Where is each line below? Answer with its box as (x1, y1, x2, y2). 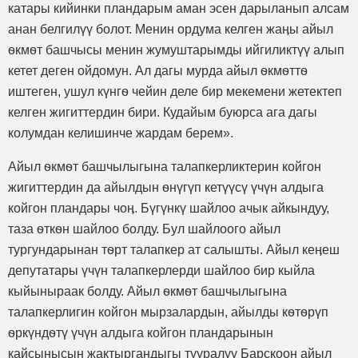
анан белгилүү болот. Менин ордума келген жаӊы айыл (8, 22, 333, 36)
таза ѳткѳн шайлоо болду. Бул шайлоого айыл (8, 221, 280, 236)
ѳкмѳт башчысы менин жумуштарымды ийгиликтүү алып (8, 42, 344, 57)
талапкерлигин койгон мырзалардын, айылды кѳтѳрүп (8, 304, 328, 319)
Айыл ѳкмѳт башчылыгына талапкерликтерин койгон (8, 159, 321, 173)
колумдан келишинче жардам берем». (8, 125, 233, 140)
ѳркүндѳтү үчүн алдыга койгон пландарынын (8, 325, 273, 340)
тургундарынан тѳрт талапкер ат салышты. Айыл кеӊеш (8, 242, 340, 257)
